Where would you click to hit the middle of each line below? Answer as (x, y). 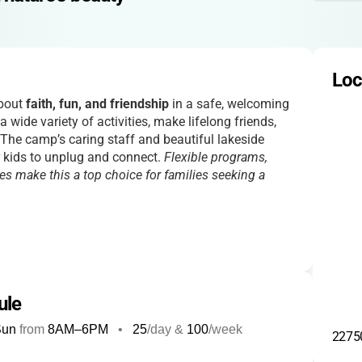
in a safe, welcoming (229, 104)
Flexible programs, (216, 157)
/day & (165, 329)
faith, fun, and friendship (97, 104)
